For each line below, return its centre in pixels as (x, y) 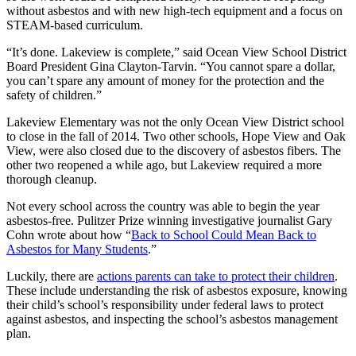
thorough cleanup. (52, 179)
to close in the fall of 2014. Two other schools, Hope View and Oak (176, 136)
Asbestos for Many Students (77, 249)
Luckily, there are (52, 276)
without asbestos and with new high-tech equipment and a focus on (174, 10)
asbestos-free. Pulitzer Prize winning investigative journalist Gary (169, 220)
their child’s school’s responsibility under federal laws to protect (165, 304)
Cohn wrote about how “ (69, 234)
